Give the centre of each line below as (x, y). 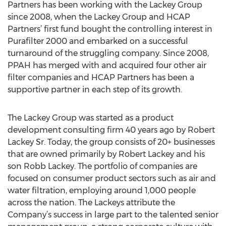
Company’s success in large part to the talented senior (113, 215)
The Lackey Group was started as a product (91, 118)
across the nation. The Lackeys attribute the (91, 203)
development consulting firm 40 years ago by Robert (111, 130)
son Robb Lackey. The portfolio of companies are (102, 166)
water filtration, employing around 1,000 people (102, 190)
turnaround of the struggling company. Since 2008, (108, 53)
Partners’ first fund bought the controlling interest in (110, 29)
